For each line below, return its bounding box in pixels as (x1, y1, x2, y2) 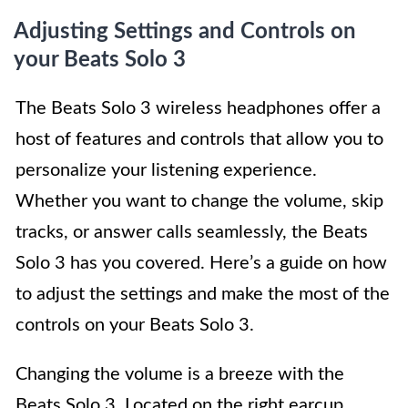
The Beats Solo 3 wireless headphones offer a (15, 99, 381, 118)
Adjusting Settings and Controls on (14, 21, 356, 44)
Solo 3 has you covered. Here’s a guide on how (15, 254, 387, 273)
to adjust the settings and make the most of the (15, 285, 390, 304)
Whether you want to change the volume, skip (15, 192, 383, 211)
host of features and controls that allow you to (15, 130, 383, 149)
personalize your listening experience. (15, 161, 317, 180)
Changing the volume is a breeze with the (15, 365, 344, 384)
